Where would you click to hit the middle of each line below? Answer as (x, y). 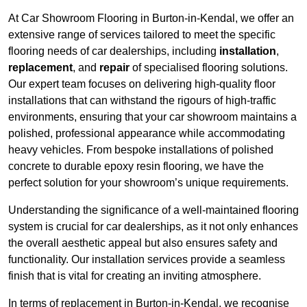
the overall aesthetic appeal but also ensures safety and (143, 243)
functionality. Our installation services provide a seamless (147, 260)
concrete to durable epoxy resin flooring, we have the (136, 167)
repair (114, 68)
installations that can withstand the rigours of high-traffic (142, 101)
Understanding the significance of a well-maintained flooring (153, 210)
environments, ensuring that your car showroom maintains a (152, 117)
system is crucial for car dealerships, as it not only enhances (153, 227)
